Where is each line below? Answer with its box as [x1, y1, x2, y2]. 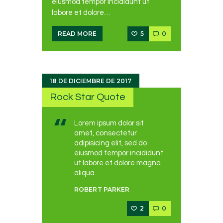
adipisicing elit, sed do [74, 139, 147, 147]
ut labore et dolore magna [74, 159, 161, 167]
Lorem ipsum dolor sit [74, 119, 144, 127]
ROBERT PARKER [74, 186, 130, 194]
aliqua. [74, 169, 96, 177]
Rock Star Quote [50, 92, 126, 103]
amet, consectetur [74, 129, 137, 137]
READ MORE [58, 30, 97, 38]
